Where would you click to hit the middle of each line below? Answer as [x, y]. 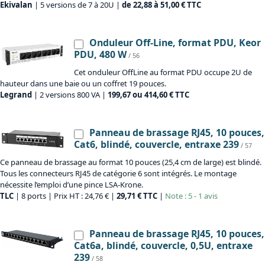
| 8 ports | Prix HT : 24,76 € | [65, 196]
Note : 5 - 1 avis [191, 196]
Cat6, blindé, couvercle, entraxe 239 [156, 145]
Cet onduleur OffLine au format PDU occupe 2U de [163, 72]
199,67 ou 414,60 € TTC [148, 95]
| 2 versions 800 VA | [70, 95]
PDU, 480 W [100, 55]
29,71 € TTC [137, 196]
